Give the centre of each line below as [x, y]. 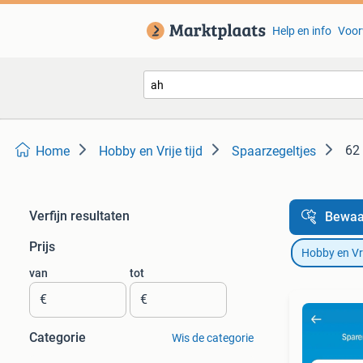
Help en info [301, 31]
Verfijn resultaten [79, 216]
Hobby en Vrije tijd [151, 151]
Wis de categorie [212, 338]
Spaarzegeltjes [274, 151]
